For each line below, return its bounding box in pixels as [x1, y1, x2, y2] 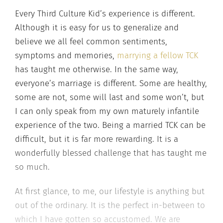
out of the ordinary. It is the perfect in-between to [15, 200, 205, 211]
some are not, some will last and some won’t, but [15, 92, 204, 103]
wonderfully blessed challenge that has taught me [15, 147, 207, 158]
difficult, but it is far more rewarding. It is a [15, 133, 178, 144]
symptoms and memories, [15, 50, 117, 61]
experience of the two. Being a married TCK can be [15, 119, 206, 130]
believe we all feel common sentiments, [15, 36, 167, 47]
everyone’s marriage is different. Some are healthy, [15, 78, 207, 89]
